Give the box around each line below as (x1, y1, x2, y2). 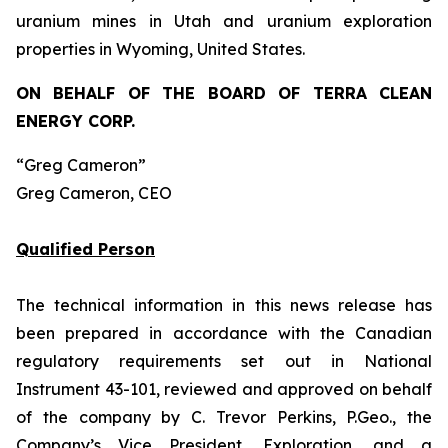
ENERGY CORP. (16, 111, 135, 131)
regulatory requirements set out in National (16, 351, 432, 371)
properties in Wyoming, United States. (16, 39, 305, 59)
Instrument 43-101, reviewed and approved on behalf (16, 379, 432, 399)
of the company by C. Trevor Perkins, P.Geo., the (16, 407, 432, 427)
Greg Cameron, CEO (16, 183, 172, 203)
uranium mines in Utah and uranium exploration (16, 11, 432, 31)
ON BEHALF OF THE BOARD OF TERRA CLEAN (16, 83, 432, 103)
